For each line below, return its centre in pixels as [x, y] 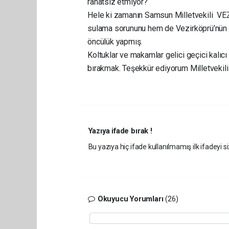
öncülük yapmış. [116, 42]
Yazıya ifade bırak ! [120, 131]
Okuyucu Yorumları [130, 199]
